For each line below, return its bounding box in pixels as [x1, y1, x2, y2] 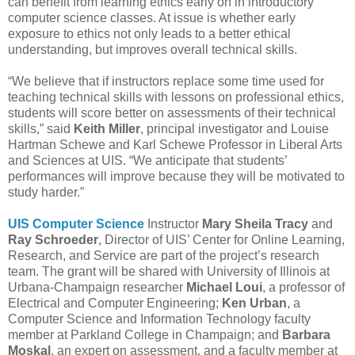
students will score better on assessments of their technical [8, 105, 336, 120]
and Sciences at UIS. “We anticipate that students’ [8, 153, 287, 167]
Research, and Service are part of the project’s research [8, 248, 319, 262]
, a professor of [262, 280, 345, 294]
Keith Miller [74, 121, 140, 136]
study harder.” [8, 185, 84, 199]
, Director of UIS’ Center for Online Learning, [98, 232, 345, 246]
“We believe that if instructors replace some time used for [8, 74, 324, 88]
